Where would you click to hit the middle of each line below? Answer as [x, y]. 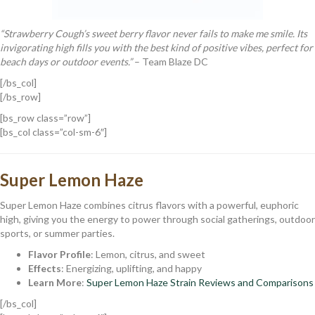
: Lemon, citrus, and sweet [148, 254]
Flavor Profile [59, 254]
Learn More [55, 282]
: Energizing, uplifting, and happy [131, 268]
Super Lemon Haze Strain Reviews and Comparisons [200, 282]
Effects [45, 268]
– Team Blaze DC [170, 61]
